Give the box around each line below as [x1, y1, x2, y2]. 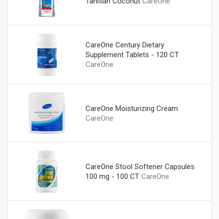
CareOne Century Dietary [85, 40, 164, 49]
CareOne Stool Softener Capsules [85, 162, 195, 172]
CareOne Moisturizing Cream [85, 104, 178, 113]
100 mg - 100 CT [85, 172, 139, 181]
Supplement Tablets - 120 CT [85, 50, 179, 59]
